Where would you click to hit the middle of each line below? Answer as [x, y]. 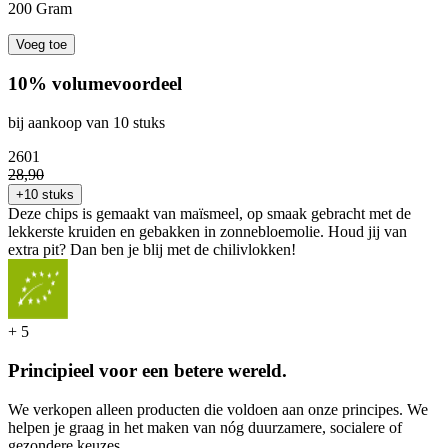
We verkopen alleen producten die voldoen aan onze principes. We [218, 409]
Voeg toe [41, 44]
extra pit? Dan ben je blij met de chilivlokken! [152, 250]
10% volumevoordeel [95, 84]
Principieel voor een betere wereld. [147, 370]
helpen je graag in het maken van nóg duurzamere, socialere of [205, 427]
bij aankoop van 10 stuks [86, 123]
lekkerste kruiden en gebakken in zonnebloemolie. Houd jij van [207, 232]
